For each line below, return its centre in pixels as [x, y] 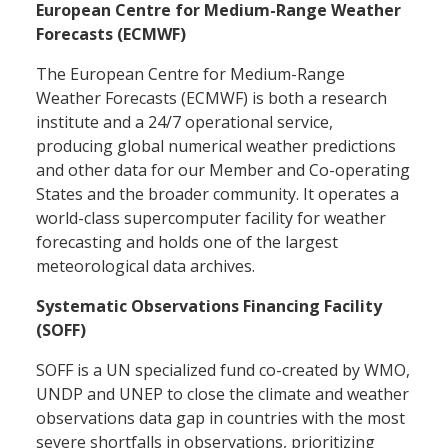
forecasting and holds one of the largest [187, 241]
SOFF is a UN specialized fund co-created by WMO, [223, 369]
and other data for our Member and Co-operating [223, 169]
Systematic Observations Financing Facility [209, 305]
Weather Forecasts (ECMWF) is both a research [211, 97]
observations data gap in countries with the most [220, 417]
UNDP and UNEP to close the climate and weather [222, 393]
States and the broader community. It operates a [217, 193]
